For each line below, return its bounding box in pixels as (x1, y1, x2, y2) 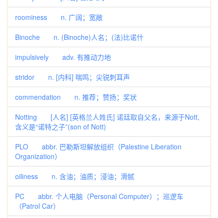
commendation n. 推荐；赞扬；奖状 (15, 92, 137, 102)
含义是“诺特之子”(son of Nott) (15, 122, 106, 131)
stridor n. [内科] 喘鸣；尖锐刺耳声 (15, 72, 130, 82)
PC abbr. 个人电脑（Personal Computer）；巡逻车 (15, 191, 183, 201)
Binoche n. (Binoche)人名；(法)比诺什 (15, 32, 144, 42)
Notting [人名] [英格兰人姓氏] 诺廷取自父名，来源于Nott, (15, 112, 200, 122)
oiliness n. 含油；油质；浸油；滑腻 (15, 171, 134, 181)
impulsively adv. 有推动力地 (15, 52, 111, 62)
